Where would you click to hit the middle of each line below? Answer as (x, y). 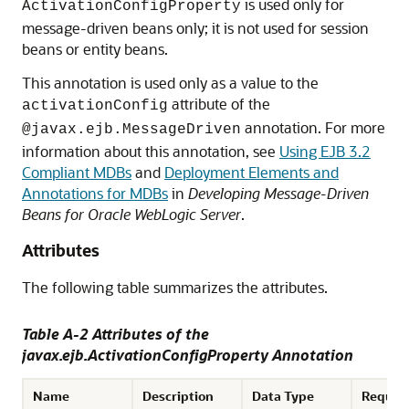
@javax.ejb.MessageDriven (131, 130)
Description (178, 396)
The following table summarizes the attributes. (175, 287)
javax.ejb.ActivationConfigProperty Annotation (188, 355)
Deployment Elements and (252, 172)
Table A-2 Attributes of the (115, 334)
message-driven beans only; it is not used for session (195, 28)
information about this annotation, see (151, 151)
